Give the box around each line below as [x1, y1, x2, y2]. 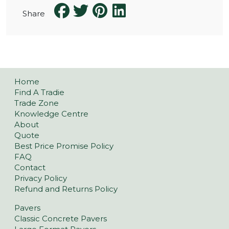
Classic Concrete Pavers [14, 214, 107, 224]
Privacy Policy [14, 173, 67, 184]
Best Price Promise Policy [14, 141, 113, 151]
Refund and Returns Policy [14, 184, 118, 194]
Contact [14, 163, 45, 173]
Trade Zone [14, 98, 59, 108]
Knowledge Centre [14, 109, 88, 119]
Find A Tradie [14, 87, 64, 98]
